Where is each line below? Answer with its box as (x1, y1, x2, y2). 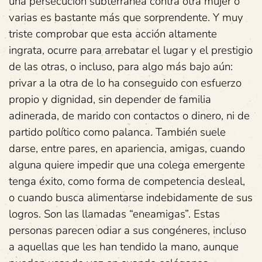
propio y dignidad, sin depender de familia (9, 92, 211, 107)
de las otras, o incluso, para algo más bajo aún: (9, 59, 233, 74)
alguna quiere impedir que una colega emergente (9, 157, 245, 173)
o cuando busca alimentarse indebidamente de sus (9, 190, 253, 205)
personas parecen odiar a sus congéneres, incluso (9, 223, 246, 238)
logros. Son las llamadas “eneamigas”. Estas (9, 206, 220, 222)
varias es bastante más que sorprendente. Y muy (9, 10, 243, 25)
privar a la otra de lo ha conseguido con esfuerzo (9, 75, 242, 91)
